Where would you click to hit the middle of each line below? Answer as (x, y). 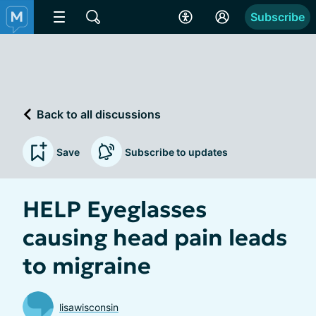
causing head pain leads (155, 238)
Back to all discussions (97, 114)
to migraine (87, 266)
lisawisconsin (89, 307)
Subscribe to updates (176, 152)
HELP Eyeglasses (115, 209)
